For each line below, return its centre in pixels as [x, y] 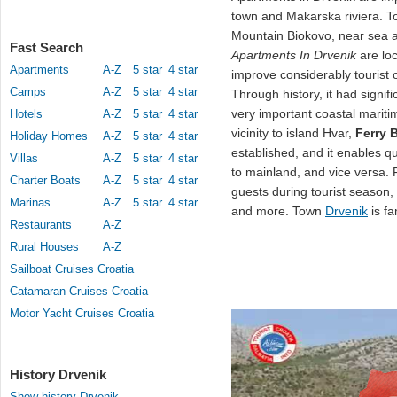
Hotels [26, 114]
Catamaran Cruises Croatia [79, 291]
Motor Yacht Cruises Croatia [82, 313]
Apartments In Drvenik [294, 55]
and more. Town [278, 211]
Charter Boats [45, 180]
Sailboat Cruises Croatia [72, 269]
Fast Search [47, 47]
